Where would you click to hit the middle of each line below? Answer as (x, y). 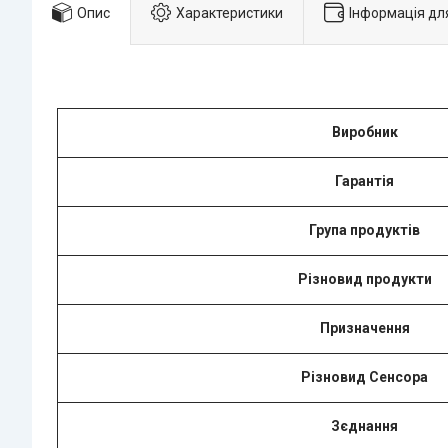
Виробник (364, 131)
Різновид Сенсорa (364, 376)
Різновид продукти (364, 278)
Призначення (364, 327)
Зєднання (364, 425)
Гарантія (364, 180)
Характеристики (229, 12)
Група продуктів (364, 229)
